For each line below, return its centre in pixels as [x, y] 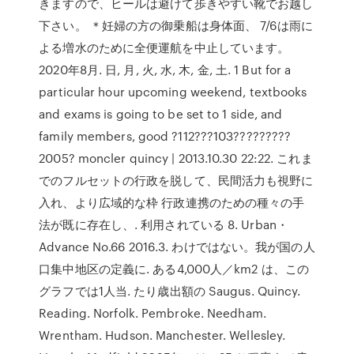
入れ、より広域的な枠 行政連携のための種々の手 [172, 202]
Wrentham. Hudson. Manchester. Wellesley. [162, 335]
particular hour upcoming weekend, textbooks [173, 92]
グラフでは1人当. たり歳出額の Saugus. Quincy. [170, 291]
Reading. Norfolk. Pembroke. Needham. [153, 313]
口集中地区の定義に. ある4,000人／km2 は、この [174, 269]
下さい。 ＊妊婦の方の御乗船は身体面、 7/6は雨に [176, 25]
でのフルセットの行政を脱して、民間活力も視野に [176, 180]
